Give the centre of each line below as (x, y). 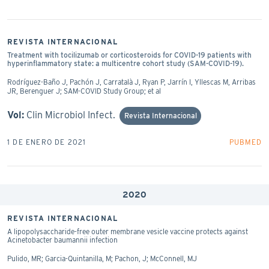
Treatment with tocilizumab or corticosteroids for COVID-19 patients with (129, 55)
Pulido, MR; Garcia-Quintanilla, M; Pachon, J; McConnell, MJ (102, 258)
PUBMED (245, 142)
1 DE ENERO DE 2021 (47, 142)
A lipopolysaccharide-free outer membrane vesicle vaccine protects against (128, 231)
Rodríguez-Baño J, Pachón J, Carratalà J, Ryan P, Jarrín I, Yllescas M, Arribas (131, 82)
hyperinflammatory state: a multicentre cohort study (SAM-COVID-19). (125, 63)
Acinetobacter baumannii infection (62, 240)
